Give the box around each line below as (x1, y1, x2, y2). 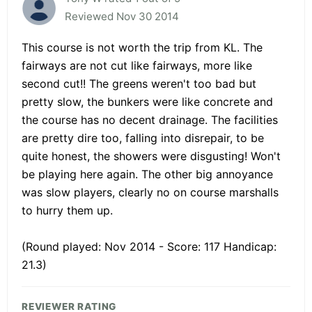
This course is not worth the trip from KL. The (22, 40, 263, 54)
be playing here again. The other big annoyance (22, 166, 273, 181)
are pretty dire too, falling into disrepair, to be (22, 130, 264, 145)
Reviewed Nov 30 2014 (65, 9, 179, 23)
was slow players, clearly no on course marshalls (22, 185, 279, 199)
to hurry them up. (22, 203, 113, 217)
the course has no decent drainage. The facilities (22, 112, 278, 127)
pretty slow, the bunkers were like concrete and (22, 94, 273, 109)
